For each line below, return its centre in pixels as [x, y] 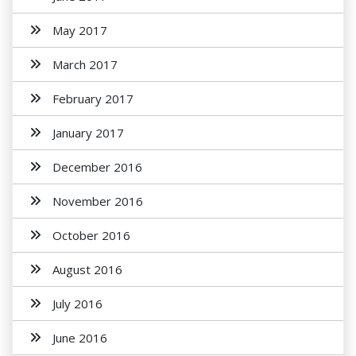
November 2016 [98, 201]
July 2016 [77, 304]
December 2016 [97, 167]
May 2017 [80, 30]
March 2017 [85, 64]
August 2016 [87, 269]
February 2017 [93, 99]
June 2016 [80, 338]
